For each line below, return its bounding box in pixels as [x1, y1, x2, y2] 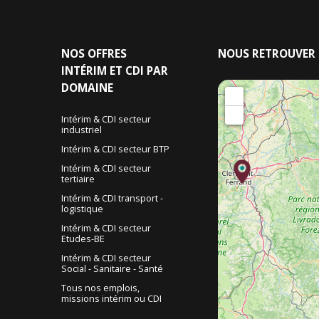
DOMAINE [61, 80, 113, 96]
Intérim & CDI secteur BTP [61, 142, 169, 156]
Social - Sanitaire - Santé [61, 262, 163, 276]
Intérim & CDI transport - [61, 192, 163, 205]
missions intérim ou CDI [61, 292, 162, 305]
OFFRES [87, 46, 127, 62]
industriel [61, 123, 102, 137]
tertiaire [61, 172, 95, 186]
